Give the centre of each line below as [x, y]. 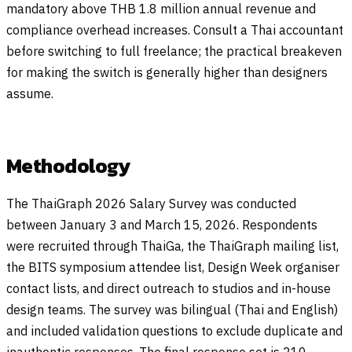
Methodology [68, 166]
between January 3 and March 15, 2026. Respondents [162, 225]
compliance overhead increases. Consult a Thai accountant [175, 30]
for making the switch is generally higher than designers [167, 73]
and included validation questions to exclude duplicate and [174, 331]
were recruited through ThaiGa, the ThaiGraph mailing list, [172, 246]
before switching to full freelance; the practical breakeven [174, 51]
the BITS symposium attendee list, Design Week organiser [173, 268]
